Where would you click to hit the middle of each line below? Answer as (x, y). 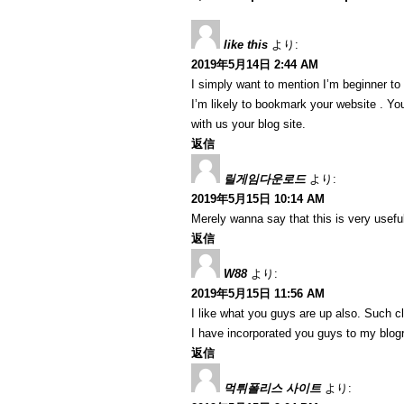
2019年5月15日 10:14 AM (258, 199)
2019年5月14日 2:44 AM (255, 64)
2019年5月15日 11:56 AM (258, 294)
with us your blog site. (248, 124)
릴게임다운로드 (265, 179)
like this (246, 45)
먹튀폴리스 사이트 (272, 388)
